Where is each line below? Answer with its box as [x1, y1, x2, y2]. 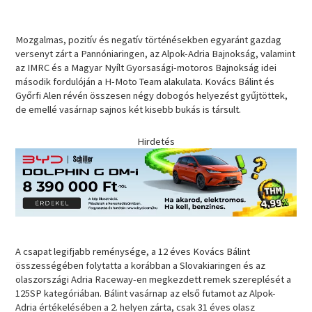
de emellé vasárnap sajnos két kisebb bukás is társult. [15, 103, 242, 116]
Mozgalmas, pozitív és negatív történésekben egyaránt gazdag [15, 33, 282, 47]
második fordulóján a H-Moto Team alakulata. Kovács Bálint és [15, 75, 275, 88]
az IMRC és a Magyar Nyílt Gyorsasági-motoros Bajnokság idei [15, 61, 277, 75]
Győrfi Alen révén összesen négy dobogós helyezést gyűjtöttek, [15, 89, 288, 102]
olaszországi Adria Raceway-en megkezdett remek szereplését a [15, 273, 292, 286]
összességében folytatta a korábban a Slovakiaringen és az [15, 259, 266, 272]
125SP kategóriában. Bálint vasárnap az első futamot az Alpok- [15, 287, 276, 300]
